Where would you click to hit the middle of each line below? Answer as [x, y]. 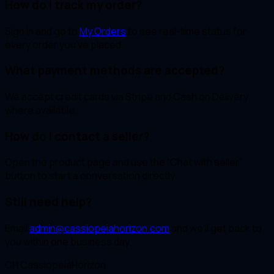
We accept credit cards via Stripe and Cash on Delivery [127, 96]
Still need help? [48, 202]
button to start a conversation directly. [91, 176]
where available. [41, 110]
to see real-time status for [186, 31]
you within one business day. [68, 241]
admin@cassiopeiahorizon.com [99, 228]
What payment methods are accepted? [115, 71]
